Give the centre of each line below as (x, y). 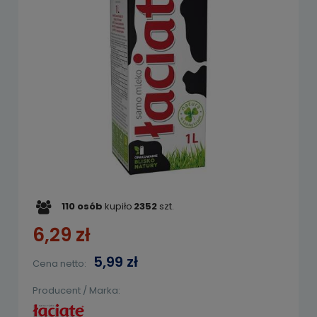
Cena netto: (59, 263)
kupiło (117, 206)
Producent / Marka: (76, 290)
